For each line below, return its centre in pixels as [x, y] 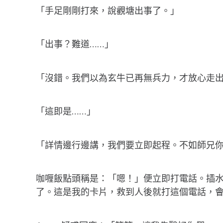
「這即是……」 [66, 111]
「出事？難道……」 [75, 44]
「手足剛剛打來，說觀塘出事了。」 [108, 10]
